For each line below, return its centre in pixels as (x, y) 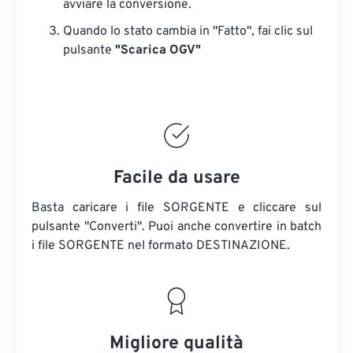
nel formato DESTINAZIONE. (207, 246)
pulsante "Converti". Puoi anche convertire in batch (176, 227)
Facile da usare (176, 178)
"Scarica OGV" (158, 50)
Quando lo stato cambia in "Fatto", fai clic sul (188, 32)
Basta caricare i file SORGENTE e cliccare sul (176, 208)
